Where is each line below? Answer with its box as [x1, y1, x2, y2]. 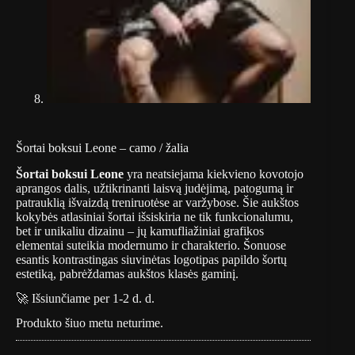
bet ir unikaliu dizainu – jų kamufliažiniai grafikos [16, 224, 264, 239]
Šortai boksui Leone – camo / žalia [16, 141, 189, 155]
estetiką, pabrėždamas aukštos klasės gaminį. [16, 267, 239, 281]
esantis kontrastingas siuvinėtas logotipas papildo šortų [16, 253, 287, 267]
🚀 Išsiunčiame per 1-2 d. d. [16, 291, 155, 305]
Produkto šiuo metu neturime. [16, 315, 163, 330]
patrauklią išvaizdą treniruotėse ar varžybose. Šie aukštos [16, 196, 299, 210]
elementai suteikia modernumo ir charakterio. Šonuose [16, 239, 286, 253]
